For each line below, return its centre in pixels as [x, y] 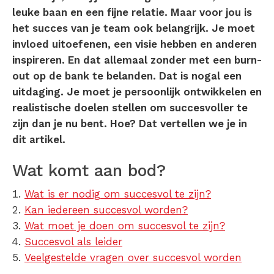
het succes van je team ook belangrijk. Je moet [134, 28]
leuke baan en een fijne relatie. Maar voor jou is [132, 13]
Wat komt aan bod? [89, 171]
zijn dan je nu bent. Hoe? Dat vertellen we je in [130, 124]
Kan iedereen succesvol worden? [106, 210]
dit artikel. [39, 140]
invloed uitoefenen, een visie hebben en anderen [135, 44]
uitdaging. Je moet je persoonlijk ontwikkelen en [137, 92]
